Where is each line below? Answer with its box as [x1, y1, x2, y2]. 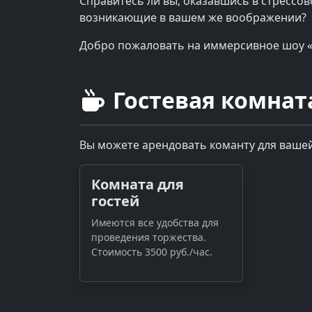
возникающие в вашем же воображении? [79, 9, 306, 25]
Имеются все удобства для [91, 215, 219, 229]
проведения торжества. [91, 230, 206, 244]
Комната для [91, 174, 184, 194]
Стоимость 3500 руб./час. [91, 244, 212, 258]
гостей [91, 191, 139, 210]
